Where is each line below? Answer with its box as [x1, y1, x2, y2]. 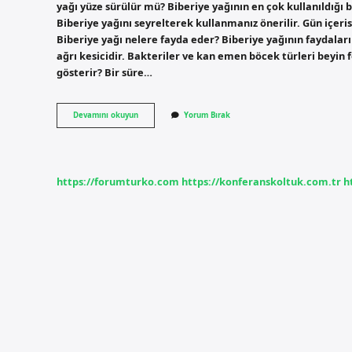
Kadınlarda [137, 131, 178, 142]
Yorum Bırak [184, 110, 230, 121]
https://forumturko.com [57, 174, 179, 189]
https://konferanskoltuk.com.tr [181, 174, 341, 189]
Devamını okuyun [73, 110, 138, 121]
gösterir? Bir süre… [57, 64, 152, 79]
